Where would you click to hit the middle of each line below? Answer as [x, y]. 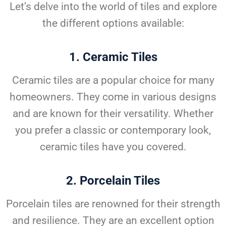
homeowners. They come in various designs [113, 97]
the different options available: [113, 23]
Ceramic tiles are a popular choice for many [113, 80]
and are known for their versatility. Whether [113, 114]
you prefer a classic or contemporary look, [113, 130]
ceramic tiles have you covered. [113, 147]
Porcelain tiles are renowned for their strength [113, 204]
